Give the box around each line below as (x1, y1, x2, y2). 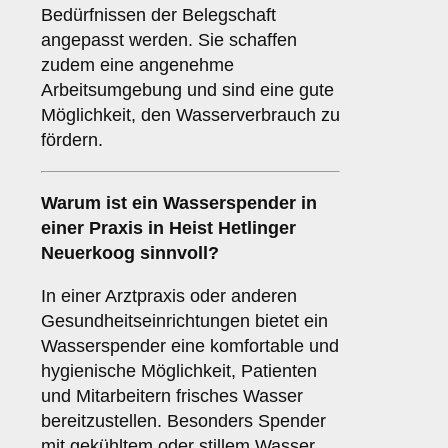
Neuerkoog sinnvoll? (41, 243, 219, 264)
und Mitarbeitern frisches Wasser (41, 386, 303, 407)
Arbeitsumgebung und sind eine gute (41, 80, 334, 101)
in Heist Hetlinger (143, 218, 296, 239)
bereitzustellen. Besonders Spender (41, 411, 326, 432)
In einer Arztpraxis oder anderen (41, 286, 297, 307)
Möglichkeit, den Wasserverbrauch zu (41, 105, 340, 126)
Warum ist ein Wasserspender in (41, 193, 317, 214)
